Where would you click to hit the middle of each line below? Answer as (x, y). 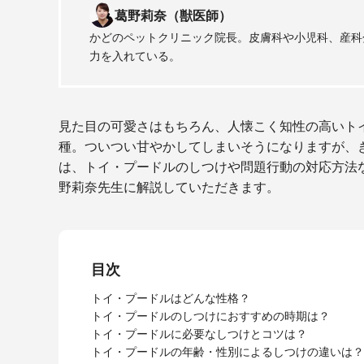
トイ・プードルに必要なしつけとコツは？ (199, 334)
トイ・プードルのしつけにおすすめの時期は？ (210, 316)
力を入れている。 (135, 56)
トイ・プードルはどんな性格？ (171, 298)
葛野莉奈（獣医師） (173, 15)
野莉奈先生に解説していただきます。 (169, 187)
